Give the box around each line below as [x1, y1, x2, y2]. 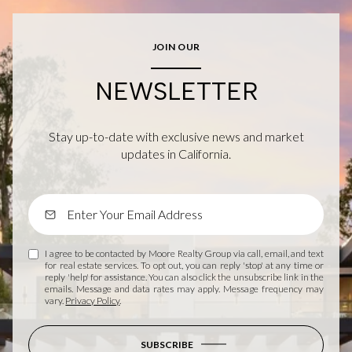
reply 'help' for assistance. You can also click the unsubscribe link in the [45, 270, 324, 283]
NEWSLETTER [94, 75, 258, 106]
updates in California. [121, 145, 231, 161]
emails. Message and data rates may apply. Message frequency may [45, 282, 324, 295]
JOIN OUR [152, 40, 200, 53]
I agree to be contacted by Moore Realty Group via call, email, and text [45, 247, 324, 259]
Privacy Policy [65, 294, 120, 306]
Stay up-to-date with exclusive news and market [48, 128, 304, 144]
